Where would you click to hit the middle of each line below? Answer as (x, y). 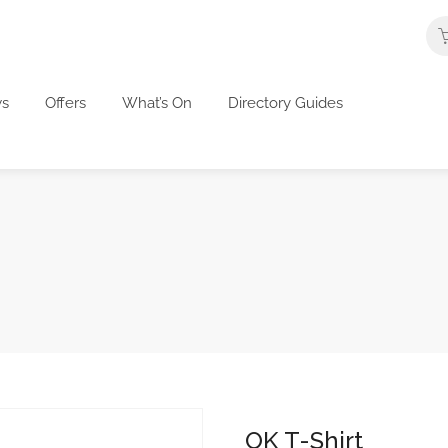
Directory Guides (285, 102)
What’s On (157, 102)
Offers (65, 102)
